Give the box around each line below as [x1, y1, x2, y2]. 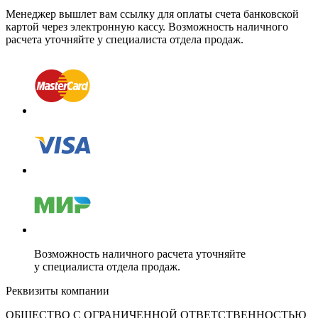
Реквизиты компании [6, 285, 109, 297]
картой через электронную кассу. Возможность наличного [6, 21, 288, 33]
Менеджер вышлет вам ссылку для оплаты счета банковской [6, 8, 299, 21]
